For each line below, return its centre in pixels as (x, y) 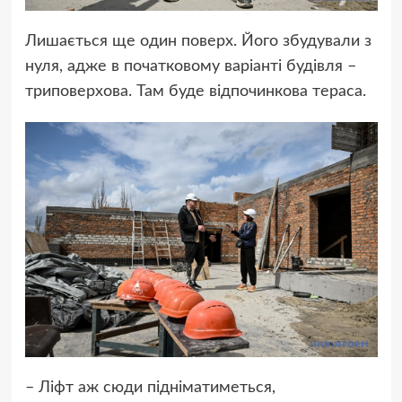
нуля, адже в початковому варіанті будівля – (190, 67)
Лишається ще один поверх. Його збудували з (198, 42)
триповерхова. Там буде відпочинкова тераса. (195, 92)
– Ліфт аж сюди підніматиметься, (150, 388)
